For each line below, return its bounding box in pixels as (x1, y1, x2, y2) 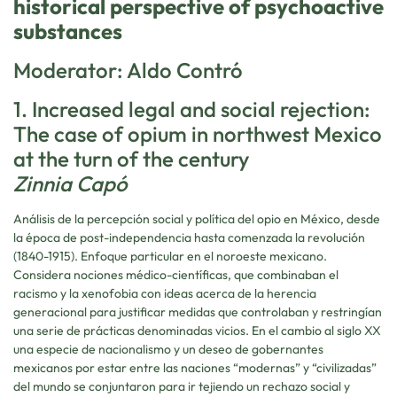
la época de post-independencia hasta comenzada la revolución (13, 229, 365, 245)
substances (13, 17, 122, 44)
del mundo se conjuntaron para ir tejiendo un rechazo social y (13, 378, 350, 394)
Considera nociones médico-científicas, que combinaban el (13, 266, 339, 283)
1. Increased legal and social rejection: (13, 95, 370, 122)
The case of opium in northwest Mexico (13, 120, 382, 147)
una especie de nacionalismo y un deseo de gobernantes (13, 340, 323, 357)
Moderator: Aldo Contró (13, 56, 243, 83)
